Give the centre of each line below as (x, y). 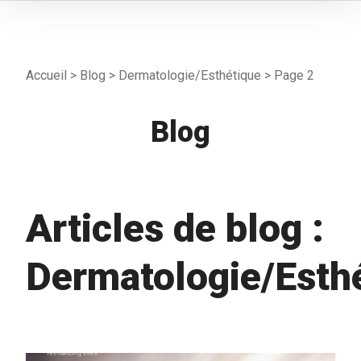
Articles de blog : (175, 228)
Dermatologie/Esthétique (190, 75)
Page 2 (294, 75)
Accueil (46, 75)
